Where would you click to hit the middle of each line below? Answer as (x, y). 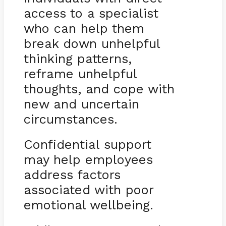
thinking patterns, (77, 58)
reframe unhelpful (80, 73)
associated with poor (88, 189)
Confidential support (87, 144)
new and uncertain (81, 104)
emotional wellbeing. (88, 205)
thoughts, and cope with (99, 89)
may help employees (88, 159)
